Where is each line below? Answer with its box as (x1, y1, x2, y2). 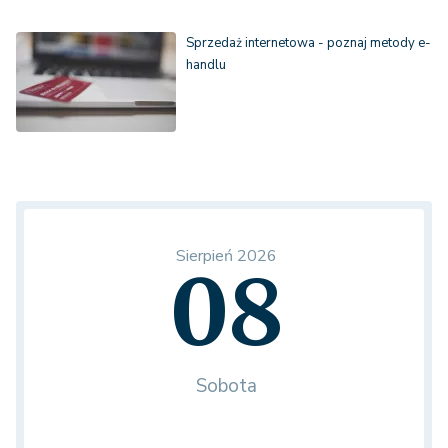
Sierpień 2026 (176, 245, 277, 268)
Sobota (196, 373, 257, 400)
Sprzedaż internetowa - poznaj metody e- (186, 34, 431, 53)
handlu (186, 56, 226, 75)
